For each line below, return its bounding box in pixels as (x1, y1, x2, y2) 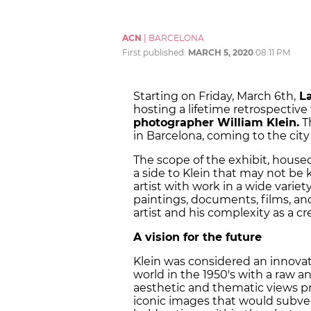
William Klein (214, 116, 296, 130)
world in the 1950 (133, 268, 228, 282)
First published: (122, 47, 188, 58)
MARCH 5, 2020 (188, 47, 253, 58)
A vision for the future (133, 230, 262, 244)
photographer (133, 116, 214, 130)
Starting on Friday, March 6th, (133, 90, 296, 103)
